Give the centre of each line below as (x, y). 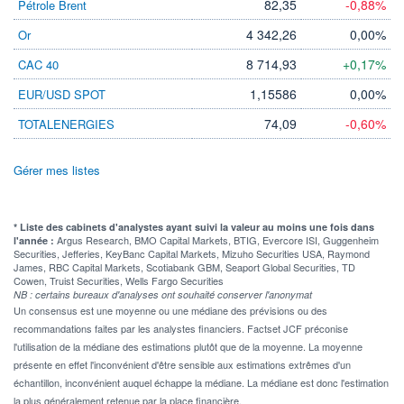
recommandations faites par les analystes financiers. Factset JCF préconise (181, 328)
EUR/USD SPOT (62, 94)
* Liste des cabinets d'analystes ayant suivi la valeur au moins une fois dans (194, 226)
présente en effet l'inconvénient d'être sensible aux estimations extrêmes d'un (182, 364)
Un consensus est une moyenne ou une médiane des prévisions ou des (170, 310)
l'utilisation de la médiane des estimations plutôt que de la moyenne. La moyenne (188, 346)
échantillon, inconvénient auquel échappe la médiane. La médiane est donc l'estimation (201, 382)
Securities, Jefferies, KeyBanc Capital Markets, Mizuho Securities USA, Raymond (192, 253)
